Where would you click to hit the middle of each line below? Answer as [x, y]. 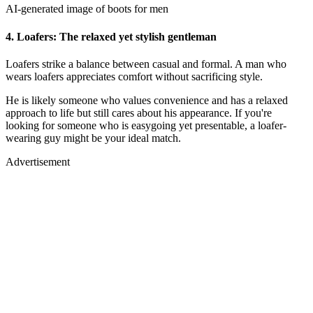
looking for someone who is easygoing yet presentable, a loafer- [146, 125]
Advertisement [38, 162]
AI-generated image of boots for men [87, 9]
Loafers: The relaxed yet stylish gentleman [117, 36]
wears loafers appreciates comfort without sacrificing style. [134, 77]
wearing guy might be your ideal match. [93, 138]
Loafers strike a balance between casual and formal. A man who [146, 64]
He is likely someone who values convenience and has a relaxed [147, 100]
